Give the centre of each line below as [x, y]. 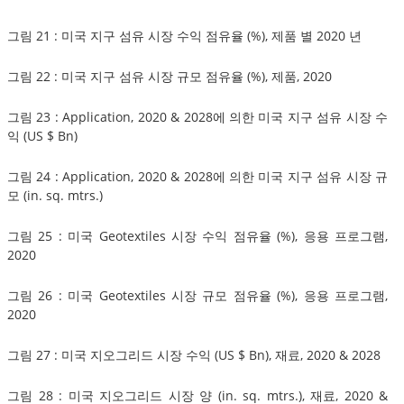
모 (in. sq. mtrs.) [55, 195]
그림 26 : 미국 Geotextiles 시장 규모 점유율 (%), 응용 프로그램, [197, 295]
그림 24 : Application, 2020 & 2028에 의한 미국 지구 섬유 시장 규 [197, 176]
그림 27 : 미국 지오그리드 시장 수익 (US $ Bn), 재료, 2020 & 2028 [194, 354]
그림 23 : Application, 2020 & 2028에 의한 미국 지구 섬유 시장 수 [197, 116]
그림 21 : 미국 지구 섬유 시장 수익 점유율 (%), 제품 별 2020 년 [184, 35]
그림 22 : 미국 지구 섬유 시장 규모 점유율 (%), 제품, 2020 [170, 76]
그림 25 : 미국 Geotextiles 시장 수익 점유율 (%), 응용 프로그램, [197, 235]
